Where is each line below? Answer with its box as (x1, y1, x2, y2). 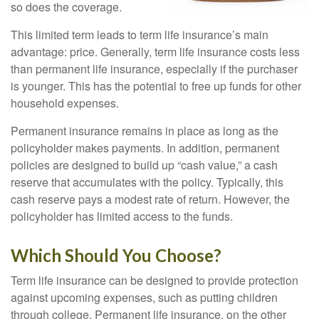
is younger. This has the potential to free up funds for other (11, 78, 301, 95)
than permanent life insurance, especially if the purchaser (11, 61, 298, 78)
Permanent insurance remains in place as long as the (11, 122, 278, 140)
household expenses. (11, 95, 119, 112)
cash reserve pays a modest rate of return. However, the (11, 191, 290, 208)
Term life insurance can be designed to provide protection (11, 272, 298, 289)
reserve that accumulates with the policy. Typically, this (11, 174, 283, 191)
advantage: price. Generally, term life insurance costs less (11, 43, 300, 61)
